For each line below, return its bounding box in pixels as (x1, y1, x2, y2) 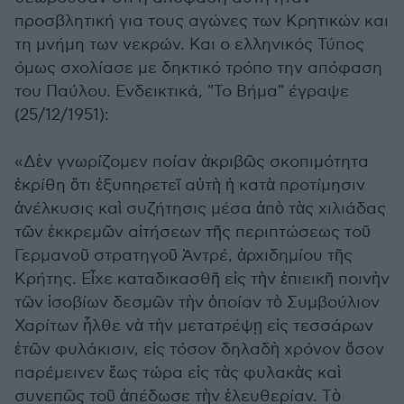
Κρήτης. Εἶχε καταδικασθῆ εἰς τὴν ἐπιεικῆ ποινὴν (14, 270, 390, 289)
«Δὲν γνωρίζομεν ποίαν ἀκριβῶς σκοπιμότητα (14, 152, 369, 172)
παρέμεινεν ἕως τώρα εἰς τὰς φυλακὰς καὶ (14, 363, 341, 383)
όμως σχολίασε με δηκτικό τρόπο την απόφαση (14, 59, 382, 78)
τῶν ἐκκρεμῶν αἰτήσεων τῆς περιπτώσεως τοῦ (14, 223, 371, 243)
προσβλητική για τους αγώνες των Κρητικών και (14, 12, 389, 32)
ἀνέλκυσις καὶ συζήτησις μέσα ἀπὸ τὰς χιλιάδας (14, 199, 386, 219)
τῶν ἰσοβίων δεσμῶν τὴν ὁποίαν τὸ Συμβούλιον (14, 293, 380, 313)
